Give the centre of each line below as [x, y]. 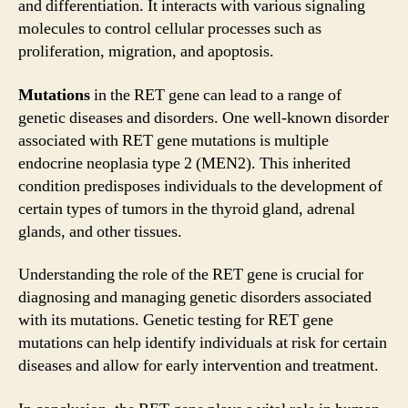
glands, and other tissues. [100, 231]
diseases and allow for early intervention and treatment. [199, 366]
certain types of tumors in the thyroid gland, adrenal [187, 209]
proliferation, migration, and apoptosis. [146, 51]
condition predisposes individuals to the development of [200, 186]
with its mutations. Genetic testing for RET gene [176, 320]
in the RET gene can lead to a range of [216, 95]
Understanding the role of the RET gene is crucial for [191, 275]
